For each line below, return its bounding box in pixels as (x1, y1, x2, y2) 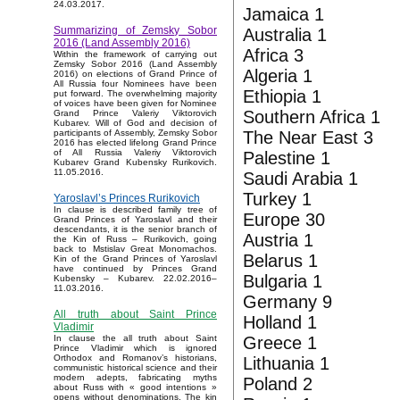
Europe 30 (243, 210, 325, 229)
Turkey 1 (243, 189, 312, 209)
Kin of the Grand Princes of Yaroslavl (54, 254, 217, 264)
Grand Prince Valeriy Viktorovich (54, 108, 217, 119)
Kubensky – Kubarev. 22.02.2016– (54, 273, 217, 284)
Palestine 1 (243, 148, 330, 168)
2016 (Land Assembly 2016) (54, 37, 190, 50)
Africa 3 (243, 46, 304, 65)
